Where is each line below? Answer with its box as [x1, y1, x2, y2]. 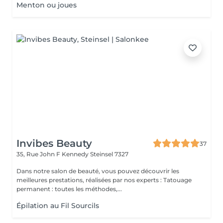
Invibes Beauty [16, 137, 92, 149]
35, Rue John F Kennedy [16, 150, 90, 158]
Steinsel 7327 [90, 150, 128, 158]
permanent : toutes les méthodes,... [16, 185, 122, 193]
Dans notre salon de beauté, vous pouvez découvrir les [16, 167, 179, 175]
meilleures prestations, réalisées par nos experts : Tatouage [16, 176, 163, 184]
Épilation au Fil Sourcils [16, 201, 99, 210]
